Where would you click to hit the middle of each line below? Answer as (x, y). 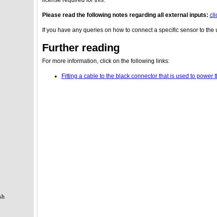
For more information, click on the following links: (106, 61)
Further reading (81, 48)
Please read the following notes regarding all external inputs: (125, 15)
